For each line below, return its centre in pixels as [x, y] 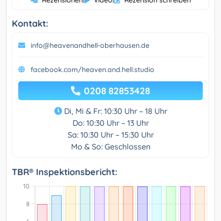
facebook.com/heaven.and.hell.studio [92, 70]
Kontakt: [30, 24]
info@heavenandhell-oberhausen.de [90, 46]
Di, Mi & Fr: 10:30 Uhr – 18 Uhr [114, 111]
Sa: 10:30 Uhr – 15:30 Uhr [110, 135]
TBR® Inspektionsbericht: [65, 172]
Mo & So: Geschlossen [110, 147]
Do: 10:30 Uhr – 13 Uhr [110, 123]
